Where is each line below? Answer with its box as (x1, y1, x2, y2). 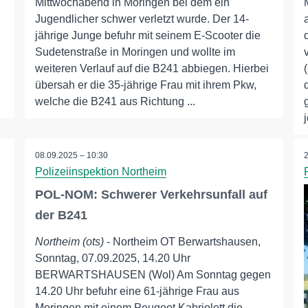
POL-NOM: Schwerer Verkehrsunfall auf (34, 188, 267, 201)
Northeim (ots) (34, 236, 104, 247)
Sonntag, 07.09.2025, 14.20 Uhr (34, 252, 190, 264)
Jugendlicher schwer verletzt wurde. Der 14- (34, 13, 249, 25)
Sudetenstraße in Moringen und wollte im (34, 46, 235, 58)
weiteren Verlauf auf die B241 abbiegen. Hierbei (34, 63, 269, 74)
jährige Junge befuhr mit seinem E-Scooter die (34, 30, 261, 41)
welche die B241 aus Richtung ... (34, 96, 195, 107)
